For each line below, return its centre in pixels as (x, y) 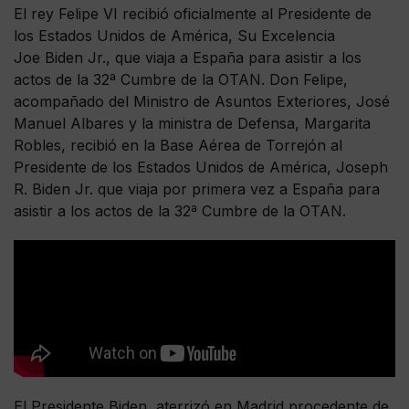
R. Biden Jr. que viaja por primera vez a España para (197, 189)
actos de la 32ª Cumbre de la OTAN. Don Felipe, (181, 80)
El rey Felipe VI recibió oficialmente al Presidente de (193, 14)
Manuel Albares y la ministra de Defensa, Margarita (192, 124)
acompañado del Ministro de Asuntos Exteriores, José (202, 102)
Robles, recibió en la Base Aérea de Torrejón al (178, 146)
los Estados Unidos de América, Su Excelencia (174, 36)
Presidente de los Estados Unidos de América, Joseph (201, 168)
